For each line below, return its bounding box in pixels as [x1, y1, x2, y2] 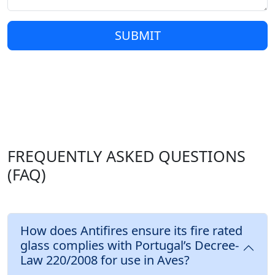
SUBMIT [114, 27, 161, 44]
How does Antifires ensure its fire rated [20, 222, 242, 239]
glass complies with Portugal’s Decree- [20, 237, 239, 254]
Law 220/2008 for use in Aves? [20, 252, 190, 269]
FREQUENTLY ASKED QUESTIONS [7, 145, 246, 167]
